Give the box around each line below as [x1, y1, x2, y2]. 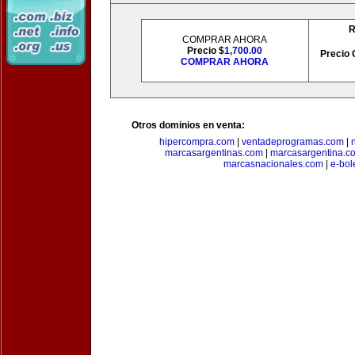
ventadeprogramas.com [242, 136, 344, 147]
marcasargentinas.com [165, 147, 263, 158]
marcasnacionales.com [223, 158, 323, 170]
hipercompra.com [159, 136, 235, 147]
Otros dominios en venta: [132, 120, 245, 131]
